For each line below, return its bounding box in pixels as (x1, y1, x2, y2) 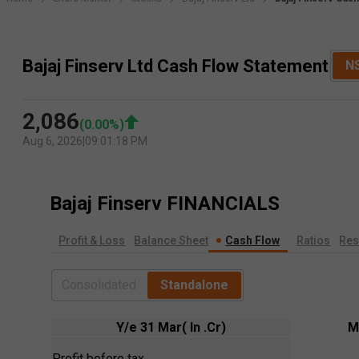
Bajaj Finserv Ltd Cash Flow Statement (22, 55, 329, 76)
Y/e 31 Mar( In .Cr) (115, 320, 226, 336)
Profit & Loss (58, 234, 126, 248)
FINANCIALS (167, 192, 280, 216)
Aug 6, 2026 (22, 135, 83, 148)
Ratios (296, 234, 331, 248)
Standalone (160, 277, 229, 293)
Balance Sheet (134, 234, 209, 248)
